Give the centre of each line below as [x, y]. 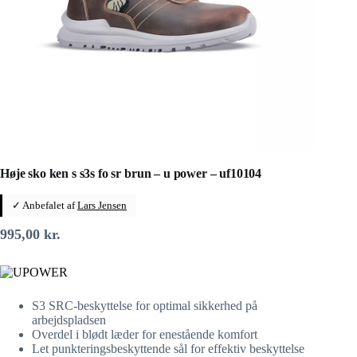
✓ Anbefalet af [45, 205]
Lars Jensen [102, 205]
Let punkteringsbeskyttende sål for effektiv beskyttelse [168, 348]
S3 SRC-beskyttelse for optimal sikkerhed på [145, 305]
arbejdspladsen [69, 320]
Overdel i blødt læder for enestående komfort [145, 334]
